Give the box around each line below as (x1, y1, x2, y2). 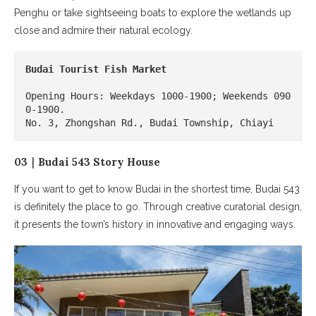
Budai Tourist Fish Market (25, 63, 166, 75)
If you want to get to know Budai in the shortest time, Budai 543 (14, 183, 300, 195)
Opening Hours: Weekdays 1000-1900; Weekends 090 (25, 90, 291, 102)
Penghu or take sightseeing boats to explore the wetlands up (14, 6, 291, 18)
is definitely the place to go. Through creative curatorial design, (14, 200, 302, 212)
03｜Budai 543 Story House (14, 154, 160, 169)
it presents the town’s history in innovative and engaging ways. (14, 218, 296, 230)
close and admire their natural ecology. (14, 24, 193, 36)
